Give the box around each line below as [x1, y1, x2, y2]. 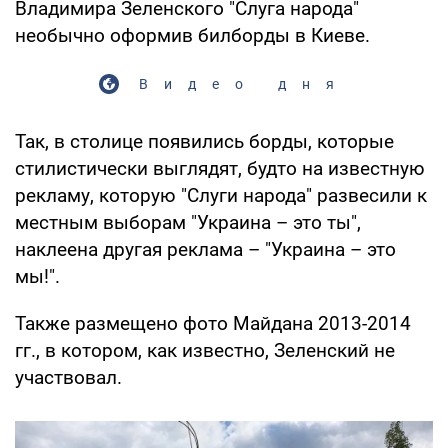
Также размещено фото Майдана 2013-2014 [15, 311, 411, 335]
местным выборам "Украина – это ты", [15, 210, 361, 234]
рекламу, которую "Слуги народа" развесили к [15, 183, 427, 207]
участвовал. [15, 365, 122, 389]
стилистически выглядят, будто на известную [15, 156, 425, 180]
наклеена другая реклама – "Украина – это [15, 237, 396, 261]
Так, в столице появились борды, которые [15, 129, 394, 153]
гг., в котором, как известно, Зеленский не [15, 338, 395, 362]
